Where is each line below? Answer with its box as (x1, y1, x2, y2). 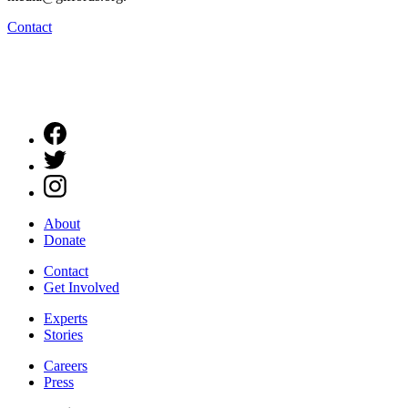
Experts (44, 310, 87, 326)
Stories (44, 326, 83, 342)
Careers (44, 357, 87, 373)
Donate (44, 231, 86, 248)
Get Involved (44, 279, 119, 295)
